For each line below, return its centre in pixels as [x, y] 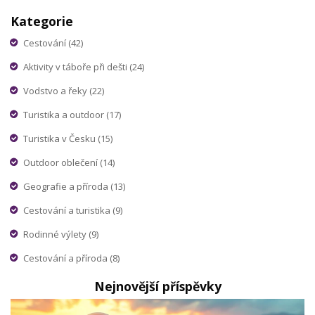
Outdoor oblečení [62, 162]
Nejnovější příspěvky [157, 286]
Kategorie [42, 21]
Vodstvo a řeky [56, 90]
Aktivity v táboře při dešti [76, 66]
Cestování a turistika [68, 210]
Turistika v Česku [60, 138]
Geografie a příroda [67, 186]
